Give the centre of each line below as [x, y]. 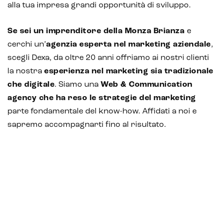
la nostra [26, 71]
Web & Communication [147, 84]
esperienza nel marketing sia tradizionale [129, 71]
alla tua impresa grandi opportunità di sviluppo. [99, 5]
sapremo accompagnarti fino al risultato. [87, 125]
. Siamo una [78, 84]
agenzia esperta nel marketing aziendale [129, 44]
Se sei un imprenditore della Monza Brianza [97, 31]
